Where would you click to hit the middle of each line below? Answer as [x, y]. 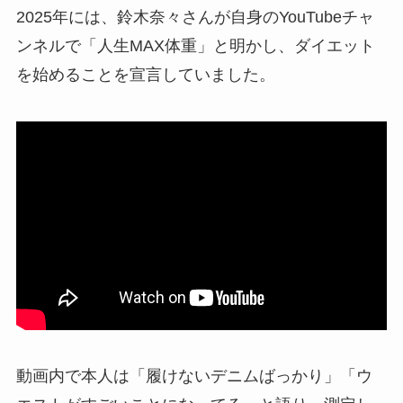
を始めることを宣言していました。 [145, 74]
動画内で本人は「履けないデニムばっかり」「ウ [194, 376]
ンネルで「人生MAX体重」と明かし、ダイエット [195, 45]
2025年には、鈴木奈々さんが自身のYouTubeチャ [195, 17]
